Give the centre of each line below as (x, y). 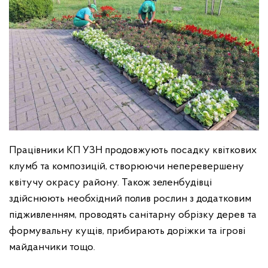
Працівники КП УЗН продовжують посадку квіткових (133, 150)
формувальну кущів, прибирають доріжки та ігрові (127, 231)
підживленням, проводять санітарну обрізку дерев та (133, 215)
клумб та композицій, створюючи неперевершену (127, 166)
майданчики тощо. (52, 247)
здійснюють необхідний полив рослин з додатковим (130, 199)
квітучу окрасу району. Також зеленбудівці (110, 182)
